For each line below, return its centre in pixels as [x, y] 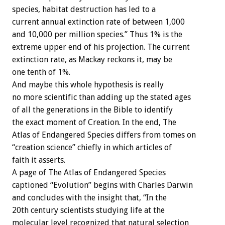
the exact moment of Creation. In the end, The [94, 123]
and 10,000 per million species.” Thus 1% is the [97, 35]
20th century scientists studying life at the [88, 210]
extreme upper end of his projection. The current [101, 47]
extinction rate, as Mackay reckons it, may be [92, 60]
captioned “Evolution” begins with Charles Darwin [102, 185]
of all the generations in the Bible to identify [92, 110]
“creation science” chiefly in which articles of [92, 148]
